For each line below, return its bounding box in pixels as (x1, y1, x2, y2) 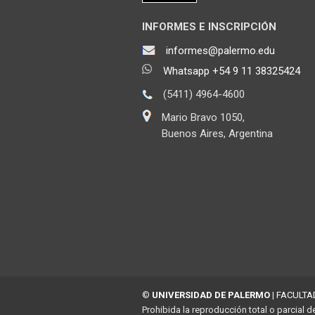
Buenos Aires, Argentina (162, 127, 273, 140)
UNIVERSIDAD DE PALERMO (152, 289, 270, 300)
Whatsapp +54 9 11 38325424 (163, 64, 300, 77)
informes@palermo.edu (166, 44, 275, 57)
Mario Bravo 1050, (162, 110, 245, 124)
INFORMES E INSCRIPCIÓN (142, 20, 276, 33)
